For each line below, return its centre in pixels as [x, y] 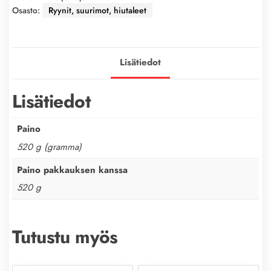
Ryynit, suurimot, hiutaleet [97, 11]
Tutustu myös [65, 237]
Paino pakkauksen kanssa [72, 170]
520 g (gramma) [49, 147]
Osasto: [27, 11]
